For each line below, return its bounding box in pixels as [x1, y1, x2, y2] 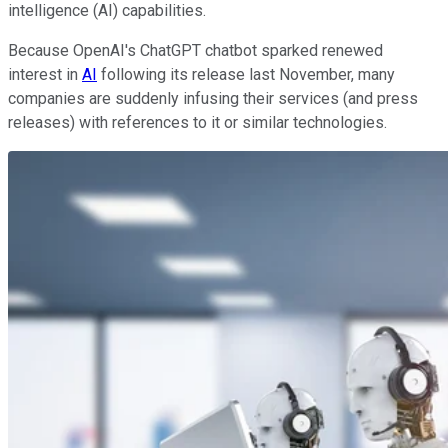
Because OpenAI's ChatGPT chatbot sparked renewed [8, 41, 383, 61]
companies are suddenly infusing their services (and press [8, 89, 418, 109]
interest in [8, 65, 82, 85]
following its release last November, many [97, 65, 395, 85]
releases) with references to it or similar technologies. [8, 113, 387, 133]
